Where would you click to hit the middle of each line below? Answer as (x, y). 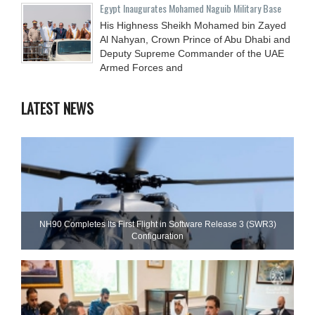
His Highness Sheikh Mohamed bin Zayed (193, 25)
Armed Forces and (141, 67)
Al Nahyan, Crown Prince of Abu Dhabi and (195, 39)
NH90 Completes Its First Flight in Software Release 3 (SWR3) (157, 224)
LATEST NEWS (57, 108)
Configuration (157, 236)
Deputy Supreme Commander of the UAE (192, 53)
